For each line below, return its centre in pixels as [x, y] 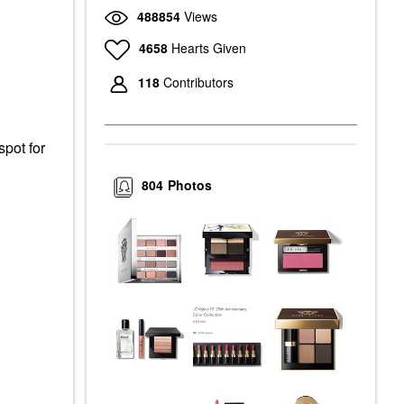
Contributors [198, 83]
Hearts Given [208, 47]
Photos [190, 185]
